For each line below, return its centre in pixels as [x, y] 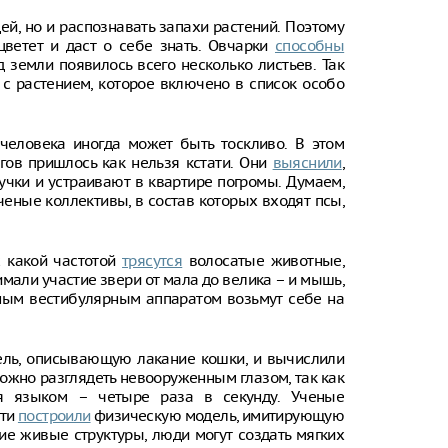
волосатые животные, [263, 260]
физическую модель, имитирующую [217, 415]
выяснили [307, 162]
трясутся [152, 260]
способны [309, 45]
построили [54, 415]
